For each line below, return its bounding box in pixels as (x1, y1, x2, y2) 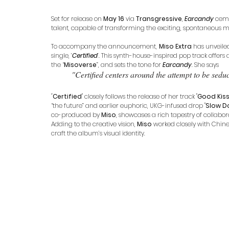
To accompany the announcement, (51, 41, 159, 51)
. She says (192, 60, 220, 69)
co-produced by (51, 110, 101, 119)
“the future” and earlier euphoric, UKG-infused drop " (51, 101, 205, 110)
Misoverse (64, 60, 97, 69)
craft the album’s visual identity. (51, 128, 147, 138)
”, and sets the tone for (97, 60, 163, 69)
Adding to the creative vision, (51, 119, 137, 128)
